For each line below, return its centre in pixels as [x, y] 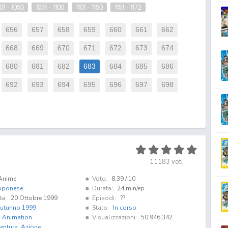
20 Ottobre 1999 [34, 198]
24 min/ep [131, 188]
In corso [124, 207]
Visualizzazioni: [114, 217]
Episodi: [104, 198]
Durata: [102, 188]
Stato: [100, 207]
